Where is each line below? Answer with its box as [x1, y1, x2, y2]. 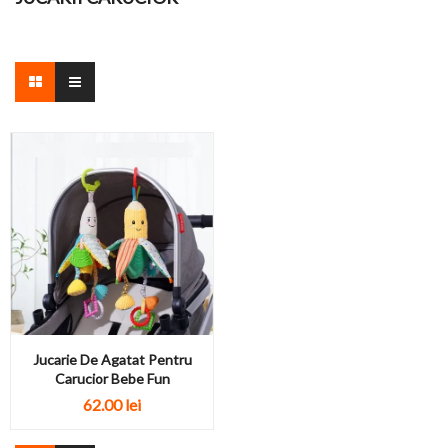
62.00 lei [83, 394, 141, 414]
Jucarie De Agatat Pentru [32, 351, 192, 369]
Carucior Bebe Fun [54, 370, 170, 388]
